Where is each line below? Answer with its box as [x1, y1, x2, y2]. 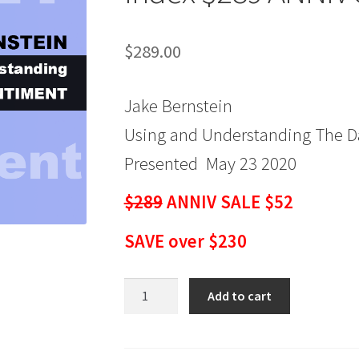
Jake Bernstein [123, 95, 232, 118]
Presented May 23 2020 [123, 152, 296, 175]
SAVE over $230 [123, 229, 247, 252]
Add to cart [208, 287, 272, 304]
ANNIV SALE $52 [162, 191, 293, 214]
